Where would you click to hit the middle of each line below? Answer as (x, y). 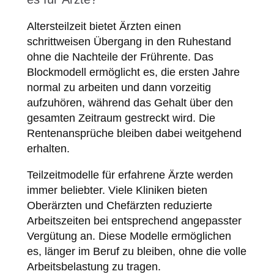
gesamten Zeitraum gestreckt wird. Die (121, 118)
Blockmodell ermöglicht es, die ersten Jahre (133, 72)
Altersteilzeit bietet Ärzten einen (104, 27)
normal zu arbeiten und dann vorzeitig (119, 88)
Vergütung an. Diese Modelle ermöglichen (129, 236)
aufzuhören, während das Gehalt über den (130, 103)
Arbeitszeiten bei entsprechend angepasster (134, 221)
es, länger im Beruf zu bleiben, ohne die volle (136, 252)
